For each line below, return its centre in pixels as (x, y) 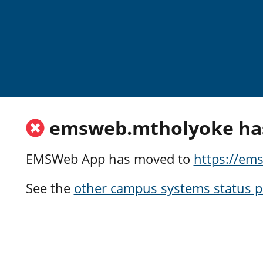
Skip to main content (55, 18)
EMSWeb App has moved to (109, 159)
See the (50, 188)
